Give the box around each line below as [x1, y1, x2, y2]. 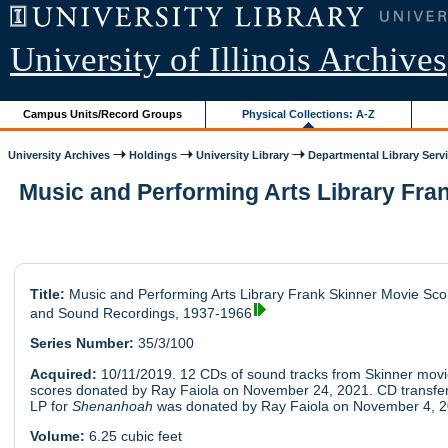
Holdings [129, 148, 178, 161]
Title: [29, 286, 65, 303]
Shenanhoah [71, 397, 157, 414]
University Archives [8, 148, 111, 161]
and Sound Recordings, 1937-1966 [29, 305, 252, 322]
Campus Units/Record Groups [23, 107, 183, 120]
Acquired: [29, 365, 97, 382]
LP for [29, 397, 72, 414]
